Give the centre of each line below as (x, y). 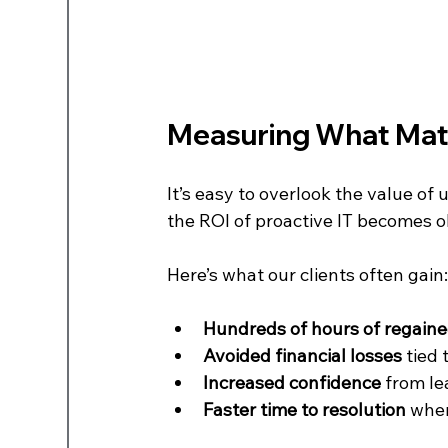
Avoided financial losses (303, 355)
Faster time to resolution (305, 409)
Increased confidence (292, 382)
